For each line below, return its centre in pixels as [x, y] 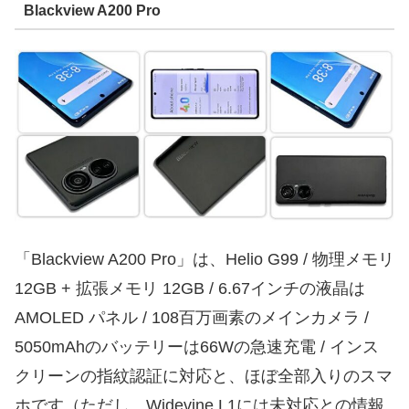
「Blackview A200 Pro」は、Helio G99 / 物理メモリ [204, 259]
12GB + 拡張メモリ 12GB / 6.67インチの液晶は [190, 288]
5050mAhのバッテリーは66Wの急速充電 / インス [197, 346]
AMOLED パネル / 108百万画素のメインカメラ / [192, 317]
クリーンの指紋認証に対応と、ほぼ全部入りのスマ [204, 376]
